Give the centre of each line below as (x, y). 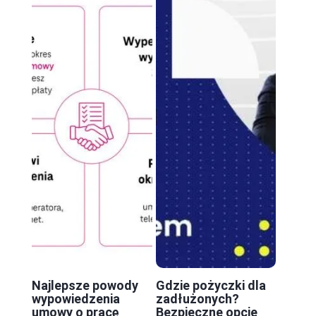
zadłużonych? (197, 298)
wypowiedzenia (76, 298)
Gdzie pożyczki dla (211, 285)
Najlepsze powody (85, 285)
